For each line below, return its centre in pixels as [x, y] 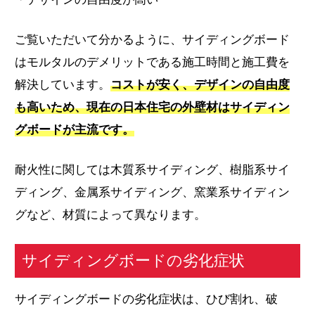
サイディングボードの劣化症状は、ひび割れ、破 [147, 299]
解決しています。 [63, 84]
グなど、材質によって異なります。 [111, 214]
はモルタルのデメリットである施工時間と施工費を [153, 62]
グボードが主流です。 [75, 129]
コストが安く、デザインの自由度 [200, 84]
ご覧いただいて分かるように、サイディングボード [153, 39]
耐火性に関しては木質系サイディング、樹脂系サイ [153, 169]
